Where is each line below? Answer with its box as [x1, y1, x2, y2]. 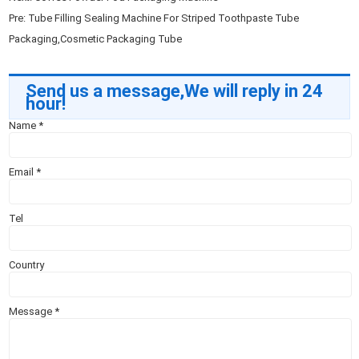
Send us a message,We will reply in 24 [26, 81, 324, 102]
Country [9, 259, 45, 272]
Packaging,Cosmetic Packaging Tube [9, 33, 183, 46]
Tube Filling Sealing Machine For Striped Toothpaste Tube [28, 12, 300, 25]
